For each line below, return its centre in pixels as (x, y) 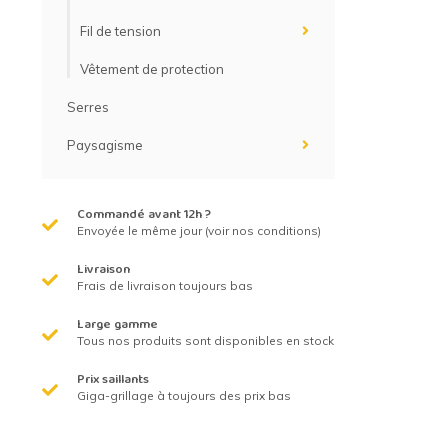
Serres (88, 107)
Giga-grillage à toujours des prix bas (184, 396)
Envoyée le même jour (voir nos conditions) (199, 231)
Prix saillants (113, 381)
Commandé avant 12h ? (144, 216)
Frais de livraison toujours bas (165, 286)
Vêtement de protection (152, 69)
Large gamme (117, 326)
